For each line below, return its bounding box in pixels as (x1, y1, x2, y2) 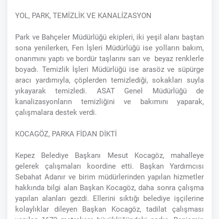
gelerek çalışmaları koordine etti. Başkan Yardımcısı (15, 162, 204, 171)
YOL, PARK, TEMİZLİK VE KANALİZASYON (15, 11, 152, 21)
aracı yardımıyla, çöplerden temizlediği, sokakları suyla (15, 76, 204, 85)
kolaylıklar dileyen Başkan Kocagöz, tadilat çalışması (15, 205, 204, 214)
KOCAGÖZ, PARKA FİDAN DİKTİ (15, 130, 117, 139)
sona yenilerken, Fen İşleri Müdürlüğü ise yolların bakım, (15, 44, 204, 53)
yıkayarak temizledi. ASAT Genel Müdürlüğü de (15, 87, 204, 96)
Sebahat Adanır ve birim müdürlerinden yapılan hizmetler (15, 173, 204, 182)
